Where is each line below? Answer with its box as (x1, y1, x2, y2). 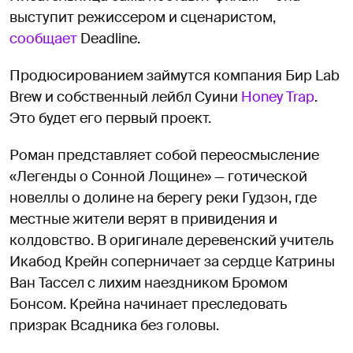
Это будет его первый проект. (9, 108, 211, 128)
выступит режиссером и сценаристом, (9, 7, 276, 27)
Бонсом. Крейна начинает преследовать (9, 294, 287, 314)
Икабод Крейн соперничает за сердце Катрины (9, 251, 335, 271)
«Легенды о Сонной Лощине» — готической (9, 166, 307, 186)
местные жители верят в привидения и (9, 209, 277, 229)
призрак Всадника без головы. (9, 315, 219, 335)
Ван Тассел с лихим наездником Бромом (9, 273, 288, 292)
